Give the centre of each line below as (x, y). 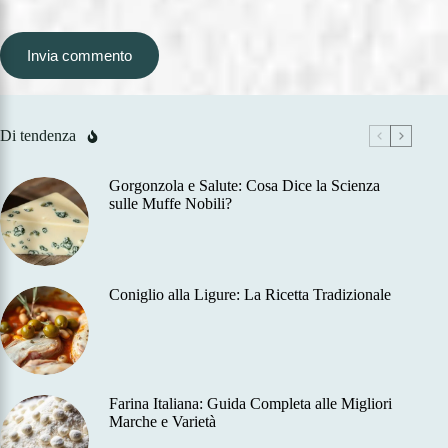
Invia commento (79, 56)
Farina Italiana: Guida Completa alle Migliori (250, 404)
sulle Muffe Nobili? (170, 204)
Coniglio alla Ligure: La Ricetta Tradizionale (250, 295)
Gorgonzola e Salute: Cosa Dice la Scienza (244, 186)
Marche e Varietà (162, 422)
